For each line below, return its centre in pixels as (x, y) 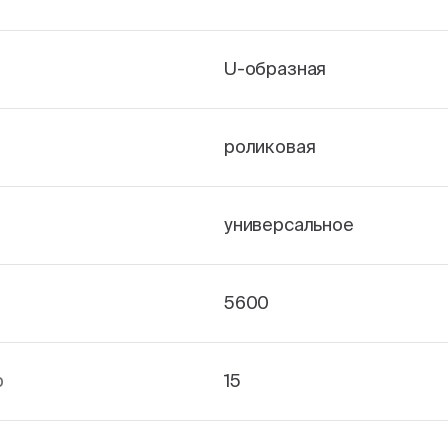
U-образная (275, 68)
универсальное (289, 224)
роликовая (270, 146)
